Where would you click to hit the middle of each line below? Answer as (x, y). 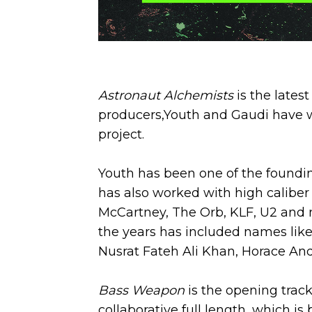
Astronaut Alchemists (165, 95)
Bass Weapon (141, 290)
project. (121, 134)
